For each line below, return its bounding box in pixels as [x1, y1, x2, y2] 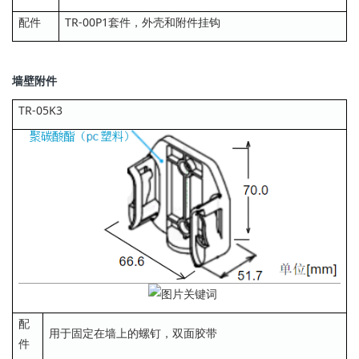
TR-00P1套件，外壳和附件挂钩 [65, 14, 220, 30]
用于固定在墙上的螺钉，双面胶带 [49, 325, 217, 341]
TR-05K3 [18, 103, 63, 119]
